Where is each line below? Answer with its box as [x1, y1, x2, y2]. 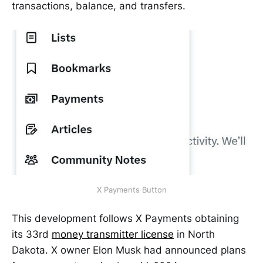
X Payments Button [96, 185, 167, 195]
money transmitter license [52, 228, 174, 241]
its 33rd [12, 228, 52, 241]
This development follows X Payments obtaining [12, 213, 239, 225]
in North [174, 228, 215, 241]
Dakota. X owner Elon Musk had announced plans [12, 244, 246, 257]
